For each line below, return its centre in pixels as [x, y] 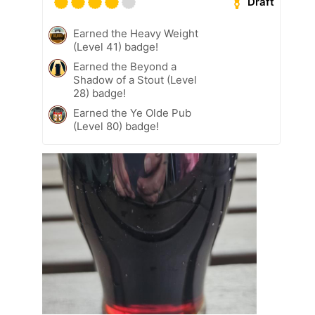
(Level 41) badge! [116, 46]
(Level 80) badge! [116, 126]
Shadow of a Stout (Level [135, 79]
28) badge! [99, 93]
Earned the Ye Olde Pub [132, 112]
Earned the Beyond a [125, 66]
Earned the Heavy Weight [136, 33]
